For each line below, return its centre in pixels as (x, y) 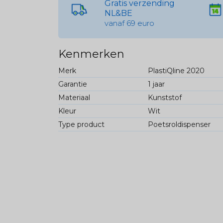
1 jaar (156, 84)
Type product (81, 125)
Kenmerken (91, 54)
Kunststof (165, 98)
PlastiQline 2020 (176, 71)
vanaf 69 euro (130, 23)
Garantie (73, 84)
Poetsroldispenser (179, 125)
